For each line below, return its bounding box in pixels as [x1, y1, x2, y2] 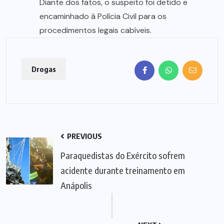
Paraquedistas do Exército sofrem [60, 149, 185, 161]
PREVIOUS [65, 131, 102, 140]
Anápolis [60, 179, 92, 191]
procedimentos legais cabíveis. [39, 24, 151, 35]
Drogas [31, 64, 56, 73]
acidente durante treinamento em [60, 164, 185, 176]
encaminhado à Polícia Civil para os [39, 10, 166, 21]
